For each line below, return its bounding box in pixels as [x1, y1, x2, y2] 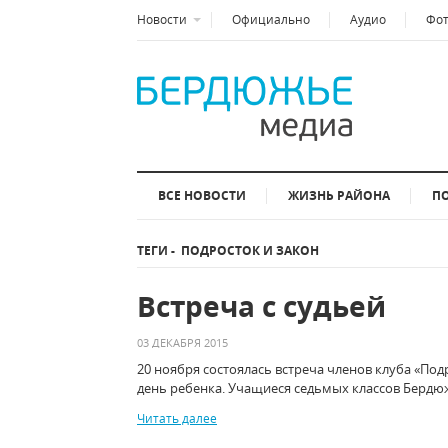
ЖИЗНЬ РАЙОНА [288, 187, 390, 204]
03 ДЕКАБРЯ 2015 [137, 335, 228, 350]
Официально [232, 11, 310, 28]
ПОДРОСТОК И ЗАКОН [175, 242, 319, 259]
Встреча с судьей [137, 287, 386, 325]
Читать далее [137, 410, 217, 427]
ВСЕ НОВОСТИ [158, 187, 246, 204]
